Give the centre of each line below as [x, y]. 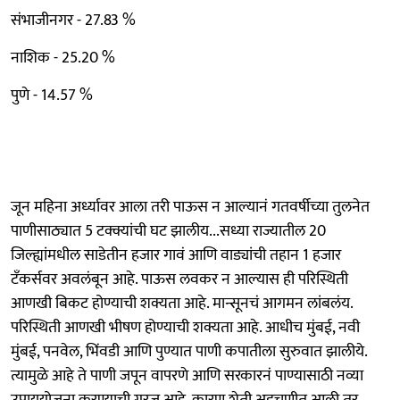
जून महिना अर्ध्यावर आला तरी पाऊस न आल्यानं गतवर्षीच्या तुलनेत [190, 207]
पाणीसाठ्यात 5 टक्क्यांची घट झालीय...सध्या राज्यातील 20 [168, 231]
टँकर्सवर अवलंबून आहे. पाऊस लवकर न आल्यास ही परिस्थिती [179, 279]
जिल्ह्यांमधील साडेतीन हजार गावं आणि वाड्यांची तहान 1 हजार [176, 255]
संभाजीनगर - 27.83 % [73, 21]
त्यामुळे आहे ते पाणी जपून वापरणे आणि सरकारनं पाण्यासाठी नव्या [187, 376]
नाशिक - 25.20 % [63, 58]
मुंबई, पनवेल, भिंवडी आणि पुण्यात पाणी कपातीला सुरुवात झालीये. [189, 352]
